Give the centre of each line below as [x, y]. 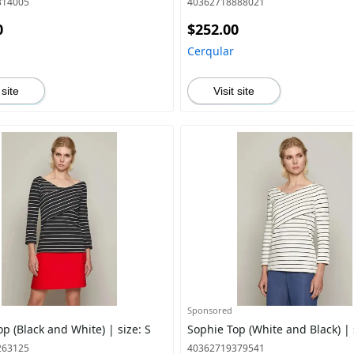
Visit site [233, 91]
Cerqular [210, 51]
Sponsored [209, 310]
